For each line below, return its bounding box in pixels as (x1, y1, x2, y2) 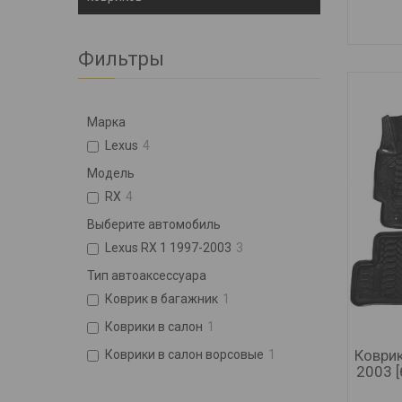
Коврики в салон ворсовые (105, 346, 264, 362)
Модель (87, 165, 135, 180)
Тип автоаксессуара (87, 267, 206, 283)
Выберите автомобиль (87, 216, 221, 232)
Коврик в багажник (105, 291, 218, 306)
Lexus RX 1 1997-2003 (105, 240, 232, 255)
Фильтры (78, 47, 164, 70)
